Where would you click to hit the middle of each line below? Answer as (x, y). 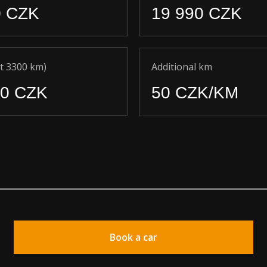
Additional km (182, 67)
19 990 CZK (197, 13)
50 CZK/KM (195, 93)
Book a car (133, 237)
